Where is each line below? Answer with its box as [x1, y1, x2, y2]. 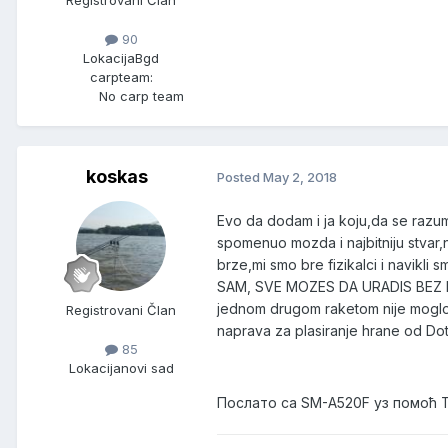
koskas [86, 165, 148, 187]
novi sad [120, 359, 174, 376]
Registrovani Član [66, 301, 176, 318]
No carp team [98, 87, 184, 104]
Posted [217, 169, 263, 186]
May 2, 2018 [263, 169, 337, 186]
